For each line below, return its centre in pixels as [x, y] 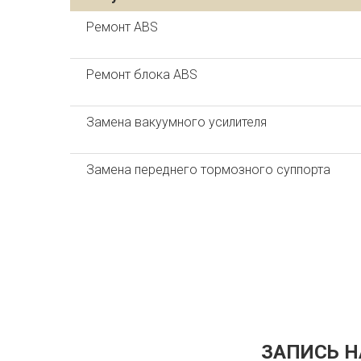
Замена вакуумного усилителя [176, 122]
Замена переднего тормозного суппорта [208, 170]
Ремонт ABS [122, 27]
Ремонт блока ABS [142, 75]
